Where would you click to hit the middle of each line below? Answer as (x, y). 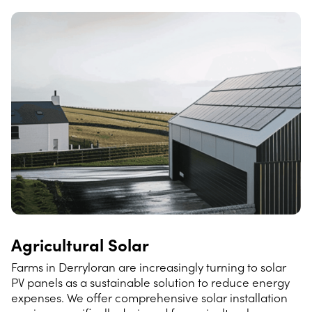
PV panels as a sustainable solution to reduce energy (150, 282)
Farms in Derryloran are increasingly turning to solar (149, 267)
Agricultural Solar (80, 244)
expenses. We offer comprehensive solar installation (149, 298)
